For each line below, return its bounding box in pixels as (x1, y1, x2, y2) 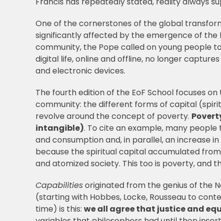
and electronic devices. (35, 65, 125, 77)
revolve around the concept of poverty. (35, 110, 191, 122)
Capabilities (35, 180, 83, 191)
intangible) (35, 122, 84, 134)
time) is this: (35, 203, 84, 215)
